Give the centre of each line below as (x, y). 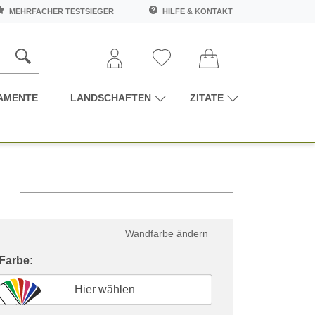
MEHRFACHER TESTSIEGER (61, 11)
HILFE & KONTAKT (197, 11)
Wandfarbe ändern (167, 233)
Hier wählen (104, 289)
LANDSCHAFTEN (110, 97)
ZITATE (206, 97)
